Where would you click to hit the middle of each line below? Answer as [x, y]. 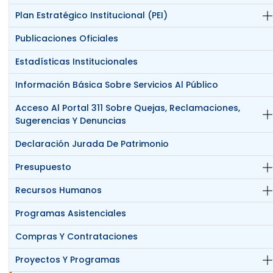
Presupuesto [44, 167]
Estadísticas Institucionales [77, 62]
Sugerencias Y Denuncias [71, 121]
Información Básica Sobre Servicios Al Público [117, 85]
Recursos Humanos [59, 190]
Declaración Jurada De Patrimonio [92, 144]
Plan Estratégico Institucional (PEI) [92, 16]
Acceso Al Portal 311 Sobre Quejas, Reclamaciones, [128, 108]
